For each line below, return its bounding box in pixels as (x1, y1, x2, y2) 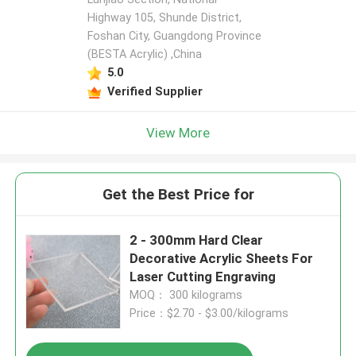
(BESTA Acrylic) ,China (87, 48, 202, 61)
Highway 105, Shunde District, (87, 11, 242, 25)
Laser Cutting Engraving (130, 269, 277, 285)
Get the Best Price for (102, 185, 254, 204)
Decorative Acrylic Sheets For (130, 250, 314, 267)
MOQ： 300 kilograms (130, 288, 243, 302)
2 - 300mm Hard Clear (130, 232, 264, 249)
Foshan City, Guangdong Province (87, 29, 261, 43)
